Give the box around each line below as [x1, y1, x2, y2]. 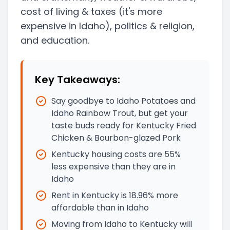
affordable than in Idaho [51, 202, 149, 214]
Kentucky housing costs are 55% [51, 148, 181, 161]
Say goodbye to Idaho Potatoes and [51, 95, 196, 107]
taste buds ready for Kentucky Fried [51, 120, 196, 132]
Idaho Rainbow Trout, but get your [51, 107, 188, 120]
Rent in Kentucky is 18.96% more [51, 189, 178, 202]
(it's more [116, 5, 162, 18]
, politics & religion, [110, 20, 195, 33]
